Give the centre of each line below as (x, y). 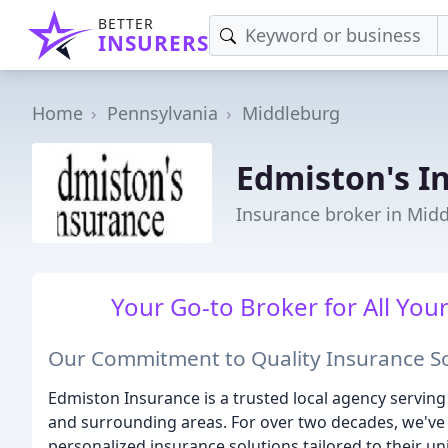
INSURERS (153, 43)
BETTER (126, 23)
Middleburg (291, 113)
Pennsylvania (162, 113)
